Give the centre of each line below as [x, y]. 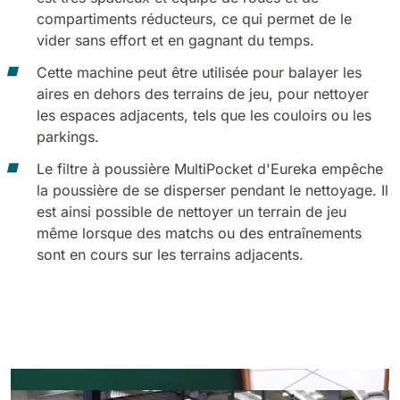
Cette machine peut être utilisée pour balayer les [199, 72]
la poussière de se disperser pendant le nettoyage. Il [212, 190]
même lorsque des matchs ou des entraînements [199, 233]
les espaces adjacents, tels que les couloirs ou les [204, 115]
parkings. [67, 137]
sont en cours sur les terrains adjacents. [172, 254]
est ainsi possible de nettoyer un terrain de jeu [191, 212]
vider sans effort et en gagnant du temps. [175, 40]
